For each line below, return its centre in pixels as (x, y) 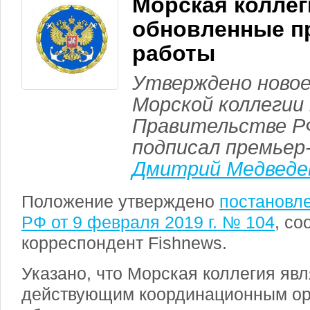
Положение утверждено (120, 201)
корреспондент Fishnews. (124, 243)
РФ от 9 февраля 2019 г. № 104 (148, 222)
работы (174, 53)
